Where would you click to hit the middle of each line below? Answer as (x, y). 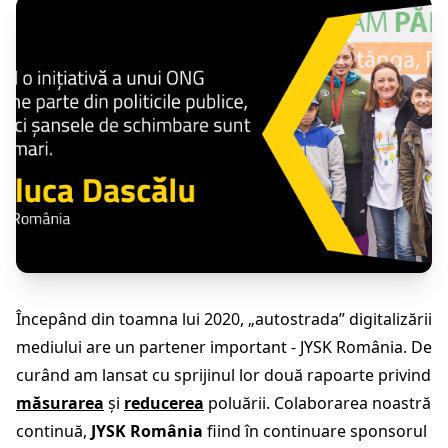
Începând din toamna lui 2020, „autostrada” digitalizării (224, 318)
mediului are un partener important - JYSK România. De (224, 346)
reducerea (164, 402)
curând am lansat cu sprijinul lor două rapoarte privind (223, 374)
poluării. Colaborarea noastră (317, 402)
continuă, (53, 430)
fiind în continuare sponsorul (315, 430)
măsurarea (60, 402)
